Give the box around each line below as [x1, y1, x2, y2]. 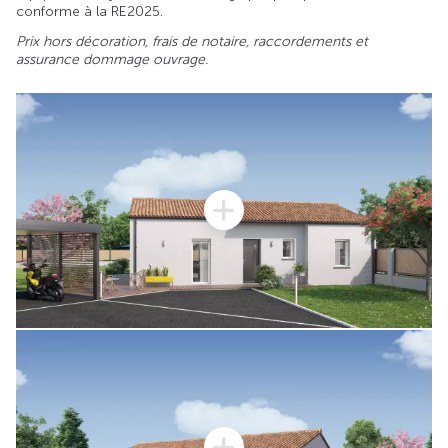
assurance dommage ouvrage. [16, 51, 208, 69]
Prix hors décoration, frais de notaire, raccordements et [16, 33, 368, 51]
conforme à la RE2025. [16, 3, 163, 21]
